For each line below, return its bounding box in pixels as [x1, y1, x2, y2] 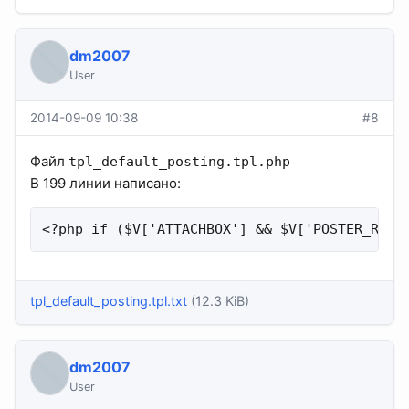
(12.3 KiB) [191, 292, 249, 309]
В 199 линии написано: [30, 174, 181, 193]
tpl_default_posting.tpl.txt [30, 292, 187, 309]
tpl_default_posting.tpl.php [68, 153, 290, 171]
